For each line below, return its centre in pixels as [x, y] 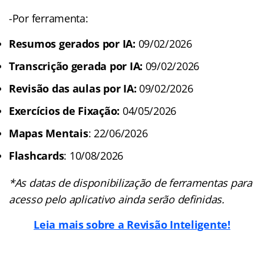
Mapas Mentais [49, 133]
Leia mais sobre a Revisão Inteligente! [132, 224]
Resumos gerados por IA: [74, 43]
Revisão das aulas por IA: [74, 88]
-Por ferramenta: [49, 18]
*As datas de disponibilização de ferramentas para [131, 182]
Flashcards [37, 155]
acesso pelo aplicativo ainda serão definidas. [117, 199]
